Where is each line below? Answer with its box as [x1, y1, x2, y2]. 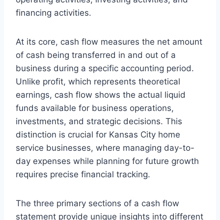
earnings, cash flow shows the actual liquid [16, 89, 186, 100]
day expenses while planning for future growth [16, 156, 199, 166]
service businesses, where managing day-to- [16, 142, 194, 153]
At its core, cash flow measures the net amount [16, 36, 202, 47]
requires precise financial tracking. [16, 169, 150, 179]
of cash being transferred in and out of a [16, 50, 176, 60]
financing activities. [16, 7, 91, 18]
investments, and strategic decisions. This [16, 116, 182, 126]
